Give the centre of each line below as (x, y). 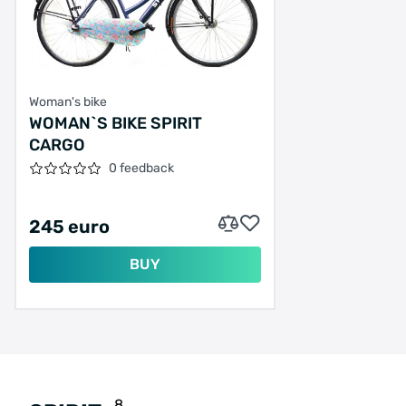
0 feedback (141, 168)
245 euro (69, 226)
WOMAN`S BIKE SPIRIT (116, 123)
